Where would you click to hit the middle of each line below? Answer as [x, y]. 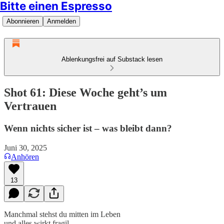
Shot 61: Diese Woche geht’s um [85, 92]
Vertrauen [30, 106]
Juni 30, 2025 [25, 147]
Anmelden [61, 21]
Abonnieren [23, 21]
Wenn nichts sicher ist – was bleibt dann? [88, 128]
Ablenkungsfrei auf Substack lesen [112, 59]
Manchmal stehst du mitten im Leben [62, 214]
